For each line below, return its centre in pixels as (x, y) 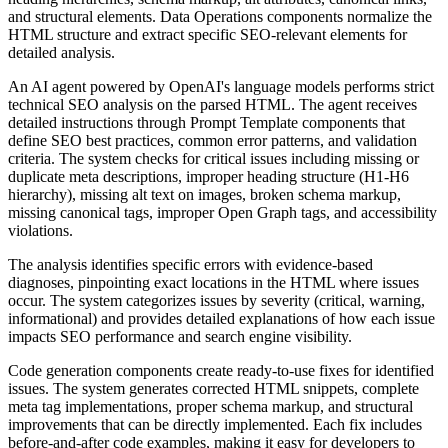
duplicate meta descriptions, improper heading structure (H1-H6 (208, 176)
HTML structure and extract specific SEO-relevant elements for (207, 34)
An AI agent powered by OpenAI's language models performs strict (221, 86)
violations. (40, 230)
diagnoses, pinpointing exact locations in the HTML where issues (213, 282)
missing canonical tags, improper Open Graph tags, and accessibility (222, 212)
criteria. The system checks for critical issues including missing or (213, 158)
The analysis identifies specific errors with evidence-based (190, 264)
